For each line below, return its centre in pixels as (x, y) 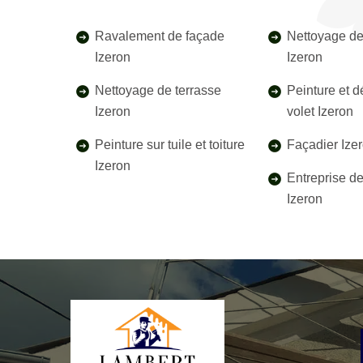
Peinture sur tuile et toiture (170, 145)
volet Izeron (320, 111)
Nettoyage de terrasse (158, 90)
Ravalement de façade (160, 36)
